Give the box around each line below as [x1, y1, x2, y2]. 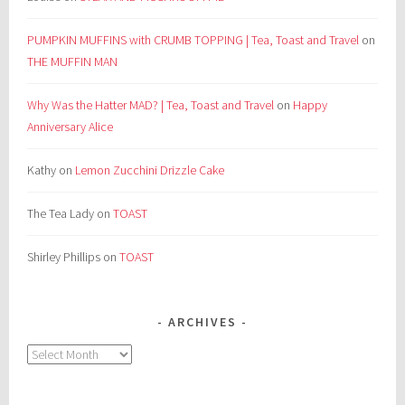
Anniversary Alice [27, 118, 114, 135]
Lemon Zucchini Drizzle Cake [75, 161, 225, 178]
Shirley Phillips [27, 248, 101, 265]
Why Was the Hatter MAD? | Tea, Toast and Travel [27, 96, 275, 113]
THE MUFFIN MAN [27, 52, 118, 70]
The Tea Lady [27, 204, 95, 221]
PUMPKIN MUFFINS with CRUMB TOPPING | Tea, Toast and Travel [27, 31, 360, 48]
